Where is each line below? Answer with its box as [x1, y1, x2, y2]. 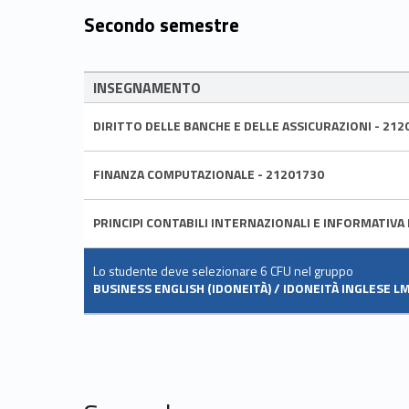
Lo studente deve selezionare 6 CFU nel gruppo [93, 260, 353, 280]
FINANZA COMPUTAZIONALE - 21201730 [93, 163, 324, 184]
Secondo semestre [84, 9, 239, 39]
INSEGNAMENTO [93, 76, 201, 99]
